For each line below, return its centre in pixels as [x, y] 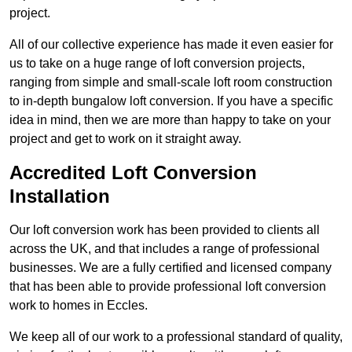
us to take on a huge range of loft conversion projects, [157, 64]
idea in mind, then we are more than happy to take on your [170, 120]
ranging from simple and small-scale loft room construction [171, 82]
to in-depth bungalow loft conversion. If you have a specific [171, 101]
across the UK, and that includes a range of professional [165, 249]
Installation [60, 196]
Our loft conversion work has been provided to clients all [165, 230]
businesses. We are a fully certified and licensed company [170, 268]
